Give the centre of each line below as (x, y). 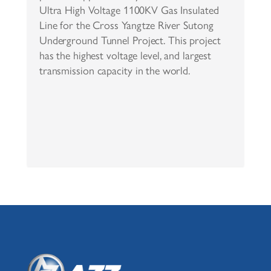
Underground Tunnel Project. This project (130, 41)
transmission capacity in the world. (115, 71)
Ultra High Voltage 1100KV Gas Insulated (129, 10)
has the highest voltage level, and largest (125, 56)
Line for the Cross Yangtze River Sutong (126, 25)
